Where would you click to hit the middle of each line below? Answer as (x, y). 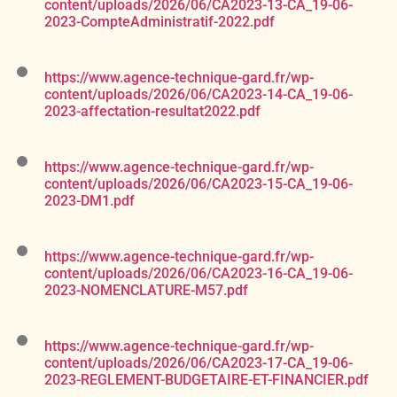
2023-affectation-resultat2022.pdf (152, 112)
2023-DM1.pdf (90, 201)
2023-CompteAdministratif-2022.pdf (160, 22)
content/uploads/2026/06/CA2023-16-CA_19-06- (198, 274)
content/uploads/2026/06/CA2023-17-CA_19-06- (198, 363)
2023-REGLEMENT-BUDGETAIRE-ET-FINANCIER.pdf (206, 380)
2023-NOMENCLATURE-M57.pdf (146, 291)
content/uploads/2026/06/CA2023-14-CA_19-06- (198, 95)
